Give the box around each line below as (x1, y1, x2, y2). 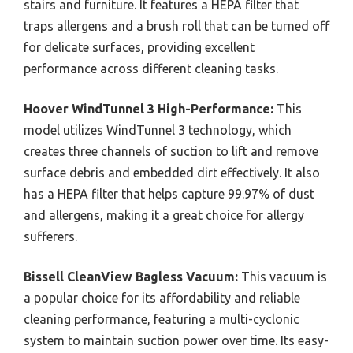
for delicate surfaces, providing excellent (24, 40, 255, 55)
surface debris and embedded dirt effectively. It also (24, 165, 320, 180)
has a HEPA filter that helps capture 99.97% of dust (24, 187, 314, 202)
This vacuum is (238, 269, 327, 284)
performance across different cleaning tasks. (24, 61, 278, 76)
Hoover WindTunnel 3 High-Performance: (24, 102, 273, 117)
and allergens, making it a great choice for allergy (24, 208, 304, 223)
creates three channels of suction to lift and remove (24, 144, 318, 159)
